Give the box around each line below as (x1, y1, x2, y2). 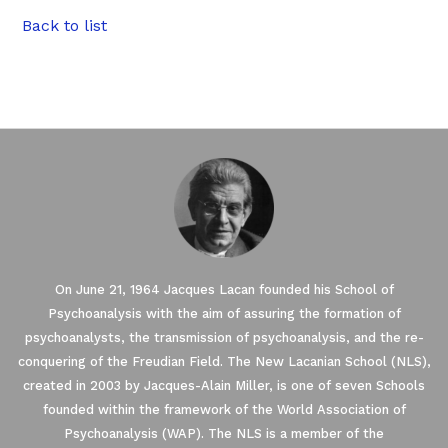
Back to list (22, 16, 108, 36)
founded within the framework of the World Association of (42, 402, 406, 418)
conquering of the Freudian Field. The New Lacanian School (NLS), (17, 354, 431, 370)
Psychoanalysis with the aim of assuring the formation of (47, 306, 401, 322)
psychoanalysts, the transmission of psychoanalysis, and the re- (24, 330, 424, 346)
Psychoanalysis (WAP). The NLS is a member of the (64, 426, 384, 442)
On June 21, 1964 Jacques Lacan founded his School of (54, 282, 394, 298)
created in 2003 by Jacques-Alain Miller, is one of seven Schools (23, 378, 425, 394)
